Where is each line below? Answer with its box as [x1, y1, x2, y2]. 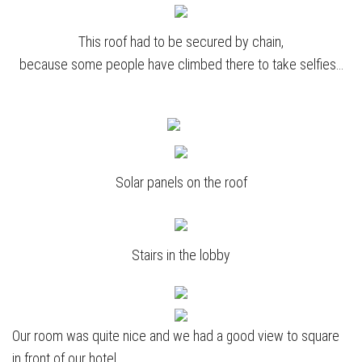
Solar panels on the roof [115, 174, 247, 192]
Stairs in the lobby [132, 246, 230, 264]
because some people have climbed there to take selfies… [19, 56, 343, 74]
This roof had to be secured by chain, [78, 33, 284, 51]
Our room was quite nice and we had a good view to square [12, 327, 339, 345]
